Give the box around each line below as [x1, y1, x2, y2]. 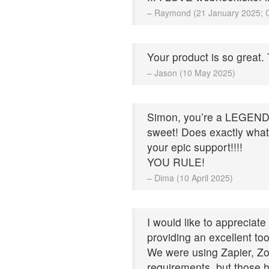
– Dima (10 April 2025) [147, 171, 233, 184]
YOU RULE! [147, 154, 205, 169]
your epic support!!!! [147, 139, 243, 154]
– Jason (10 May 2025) [147, 66, 235, 79]
